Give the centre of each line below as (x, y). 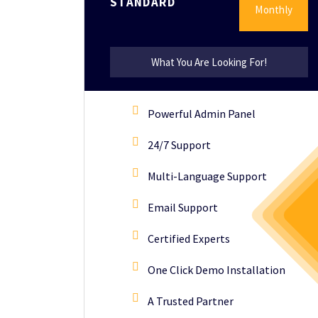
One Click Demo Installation (216, 270)
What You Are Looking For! (209, 62)
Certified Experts (189, 238)
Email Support (183, 207)
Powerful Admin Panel (202, 114)
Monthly (274, 9)
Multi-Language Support (207, 176)
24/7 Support (179, 145)
